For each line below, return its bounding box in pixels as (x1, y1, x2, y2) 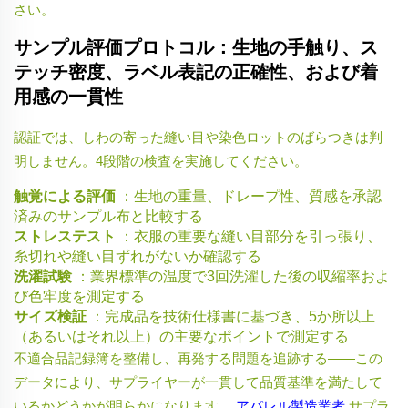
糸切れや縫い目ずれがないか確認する (14, 249, 261, 265)
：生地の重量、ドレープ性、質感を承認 (119, 189, 382, 205)
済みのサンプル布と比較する (14, 209, 203, 225)
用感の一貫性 (14, 87, 123, 107)
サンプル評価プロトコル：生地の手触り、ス (14, 37, 378, 58)
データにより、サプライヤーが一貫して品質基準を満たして (14, 374, 382, 391)
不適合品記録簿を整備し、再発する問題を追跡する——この (14, 351, 382, 367)
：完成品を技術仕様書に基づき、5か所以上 (90, 309, 375, 325)
